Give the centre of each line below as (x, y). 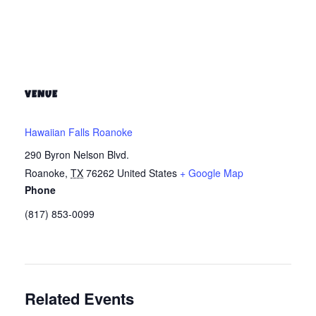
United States (147, 172)
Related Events (79, 298)
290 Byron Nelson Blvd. (77, 154)
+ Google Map (212, 172)
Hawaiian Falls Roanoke (79, 132)
